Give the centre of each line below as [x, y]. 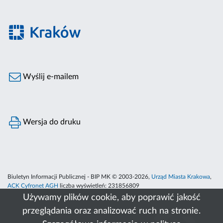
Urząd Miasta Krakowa [181, 177]
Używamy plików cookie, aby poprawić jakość [111, 198]
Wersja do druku [51, 122]
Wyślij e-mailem [50, 77]
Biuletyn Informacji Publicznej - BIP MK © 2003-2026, [79, 177]
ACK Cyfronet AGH [33, 186]
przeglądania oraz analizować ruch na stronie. [111, 211]
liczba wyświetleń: [83, 186]
